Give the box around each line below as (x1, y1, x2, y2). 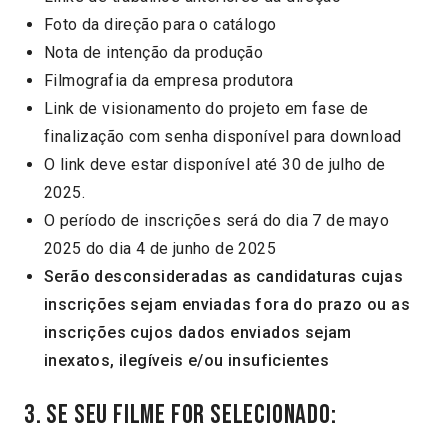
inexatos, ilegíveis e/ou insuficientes (44, 351, 330, 371)
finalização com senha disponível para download (44, 127, 402, 147)
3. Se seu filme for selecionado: (24, 398, 337, 431)
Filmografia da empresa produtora (44, 71, 294, 91)
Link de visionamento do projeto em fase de (44, 99, 369, 119)
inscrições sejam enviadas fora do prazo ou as (44, 295, 410, 315)
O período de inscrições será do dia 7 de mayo (44, 211, 389, 231)
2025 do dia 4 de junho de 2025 (44, 239, 276, 259)
